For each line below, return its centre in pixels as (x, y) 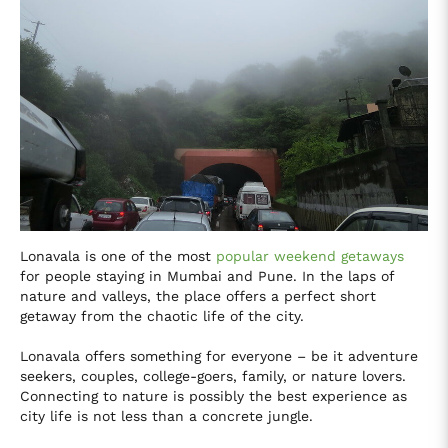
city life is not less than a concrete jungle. (166, 415)
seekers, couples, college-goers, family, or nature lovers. (213, 375)
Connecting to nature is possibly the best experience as (213, 395)
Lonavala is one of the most (118, 255)
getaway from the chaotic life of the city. (162, 315)
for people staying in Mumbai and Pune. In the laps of (207, 275)
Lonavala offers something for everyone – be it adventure (219, 355)
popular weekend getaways (310, 255)
